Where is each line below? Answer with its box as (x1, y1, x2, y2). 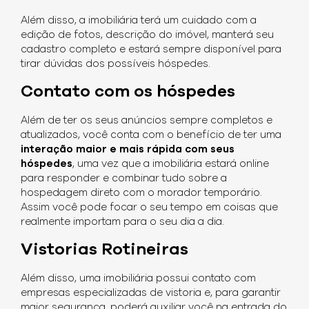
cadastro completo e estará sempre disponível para (21, 44, 281, 55)
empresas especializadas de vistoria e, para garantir (21, 288, 281, 299)
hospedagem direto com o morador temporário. (21, 188, 262, 199)
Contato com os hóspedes (21, 83, 235, 101)
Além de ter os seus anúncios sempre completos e (21, 115, 272, 126)
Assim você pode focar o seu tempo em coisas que (21, 202, 278, 213)
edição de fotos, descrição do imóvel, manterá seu (21, 30, 274, 41)
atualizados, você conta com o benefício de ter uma (21, 130, 281, 141)
